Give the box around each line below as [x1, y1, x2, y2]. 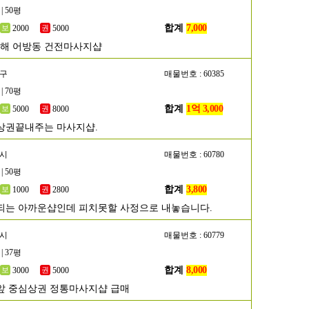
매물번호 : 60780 [164, 150, 224, 159]
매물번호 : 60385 [164, 69, 224, 79]
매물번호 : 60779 [164, 230, 224, 240]
